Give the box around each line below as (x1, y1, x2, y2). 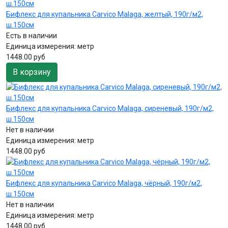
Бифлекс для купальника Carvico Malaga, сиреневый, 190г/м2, (6, 104, 214, 112)
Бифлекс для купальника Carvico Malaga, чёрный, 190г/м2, (6, 179, 202, 187)
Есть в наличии (6, 31, 57, 40)
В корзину (13, 67, 51, 77)
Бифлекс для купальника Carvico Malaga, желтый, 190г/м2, (6, 10, 203, 18)
